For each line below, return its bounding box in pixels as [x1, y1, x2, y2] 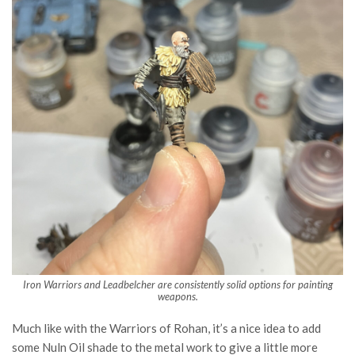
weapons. [157, 289, 198, 303]
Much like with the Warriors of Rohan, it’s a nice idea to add [12, 320, 321, 335]
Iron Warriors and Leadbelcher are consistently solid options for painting [22, 277, 333, 291]
